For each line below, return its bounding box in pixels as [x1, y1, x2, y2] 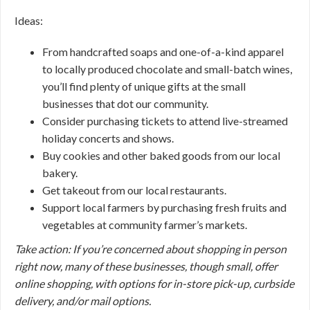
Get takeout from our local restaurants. [42, 183, 228, 197]
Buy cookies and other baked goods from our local [42, 149, 280, 162]
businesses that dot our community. [42, 97, 210, 110]
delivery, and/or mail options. [15, 294, 151, 307]
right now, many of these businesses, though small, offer [15, 259, 277, 273]
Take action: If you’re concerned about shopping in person [15, 242, 286, 255]
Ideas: [15, 14, 45, 27]
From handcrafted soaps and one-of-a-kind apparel [42, 45, 284, 58]
